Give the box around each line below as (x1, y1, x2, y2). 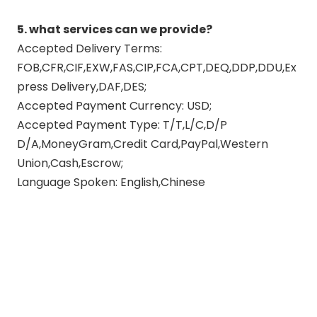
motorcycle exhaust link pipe (17, 228, 261, 251)
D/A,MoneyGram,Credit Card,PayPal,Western (17, 136, 268, 152)
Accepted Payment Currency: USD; (17, 98, 212, 114)
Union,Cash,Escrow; (17, 155, 123, 171)
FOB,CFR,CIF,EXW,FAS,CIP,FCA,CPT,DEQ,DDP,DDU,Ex (17, 59, 296, 76)
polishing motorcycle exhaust (17, 190, 267, 213)
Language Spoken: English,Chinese (17, 174, 205, 190)
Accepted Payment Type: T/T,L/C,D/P (17, 117, 227, 133)
